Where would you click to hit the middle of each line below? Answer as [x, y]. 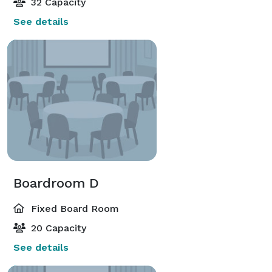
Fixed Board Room [73, 208]
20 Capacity [57, 228]
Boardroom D [56, 183]
